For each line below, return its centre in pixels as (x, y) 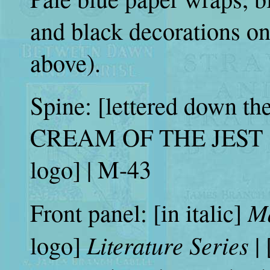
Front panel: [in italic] (139, 212)
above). (65, 62)
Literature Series (171, 245)
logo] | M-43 (91, 169)
